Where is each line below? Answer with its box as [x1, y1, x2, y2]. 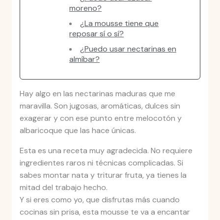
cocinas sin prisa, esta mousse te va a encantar [19, 207, 190, 218]
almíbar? [69, 54, 100, 65]
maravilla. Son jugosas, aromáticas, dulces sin [19, 101, 180, 111]
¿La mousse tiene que [80, 18, 159, 29]
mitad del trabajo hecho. [19, 182, 108, 193]
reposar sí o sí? [69, 28, 124, 39]
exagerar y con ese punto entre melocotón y [19, 113, 182, 124]
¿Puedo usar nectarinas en [80, 44, 176, 55]
